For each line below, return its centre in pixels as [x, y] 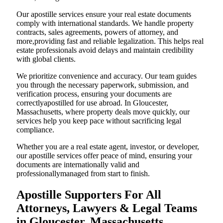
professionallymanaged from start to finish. [83, 174]
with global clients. [46, 59]
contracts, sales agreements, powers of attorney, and [97, 32]
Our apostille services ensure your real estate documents [104, 14]
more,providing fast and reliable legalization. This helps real [110, 41]
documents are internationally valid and [78, 165]
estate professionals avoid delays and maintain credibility [105, 50]
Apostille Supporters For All [89, 195]
